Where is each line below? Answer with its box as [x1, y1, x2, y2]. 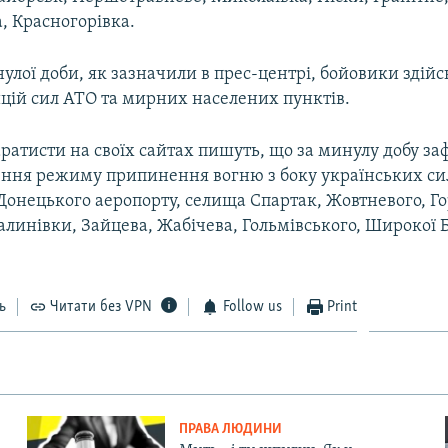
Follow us [222, 298, 282, 315]
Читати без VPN [50, 298, 153, 315]
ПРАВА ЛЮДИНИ [178, 421, 282, 437]
